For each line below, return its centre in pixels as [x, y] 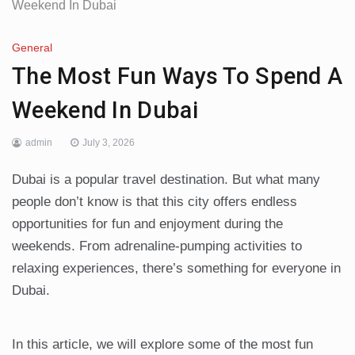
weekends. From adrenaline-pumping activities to [157, 246]
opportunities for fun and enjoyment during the [147, 224]
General [32, 48]
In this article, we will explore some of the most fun [162, 345]
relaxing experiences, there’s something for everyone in [176, 269]
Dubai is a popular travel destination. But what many [166, 180]
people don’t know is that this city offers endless [155, 202]
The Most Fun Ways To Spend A [177, 76]
